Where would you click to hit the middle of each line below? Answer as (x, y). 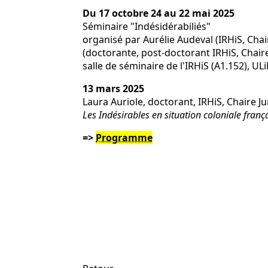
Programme (124, 138)
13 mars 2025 (113, 89)
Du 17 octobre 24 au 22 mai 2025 (159, 13)
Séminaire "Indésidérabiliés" (147, 26)
